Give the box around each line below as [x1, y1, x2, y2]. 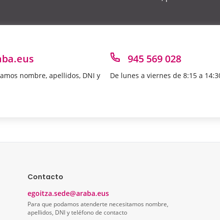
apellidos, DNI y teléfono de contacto [27, 208, 127, 217]
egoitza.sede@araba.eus [27, 189, 109, 198]
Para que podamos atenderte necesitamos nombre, [27, 200, 168, 209]
